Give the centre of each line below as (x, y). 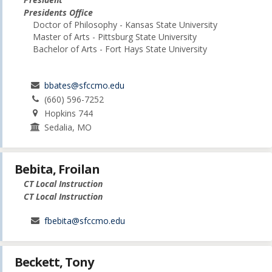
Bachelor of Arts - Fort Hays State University (120, 49)
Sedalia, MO (68, 127)
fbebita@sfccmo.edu (85, 220)
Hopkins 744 (69, 114)
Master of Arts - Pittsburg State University (115, 37)
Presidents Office (58, 13)
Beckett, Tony (54, 262)
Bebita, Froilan (57, 169)
